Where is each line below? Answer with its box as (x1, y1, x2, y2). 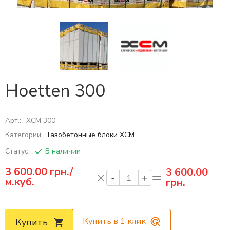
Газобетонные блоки (48, 130, 118, 140)
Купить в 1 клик (83, 216, 146, 227)
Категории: (5, 130, 45, 140)
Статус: (5, 146, 32, 156)
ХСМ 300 (26, 116, 55, 125)
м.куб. (5, 175, 34, 189)
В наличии (45, 146, 81, 156)
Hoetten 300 (5, 79, 105, 103)
